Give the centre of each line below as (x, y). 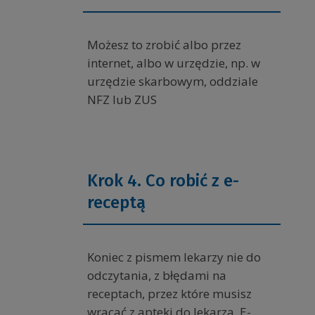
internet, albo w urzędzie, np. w (174, 63)
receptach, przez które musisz (169, 294)
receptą (116, 203)
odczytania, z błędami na (157, 276)
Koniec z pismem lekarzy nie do (174, 257)
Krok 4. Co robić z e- (163, 181)
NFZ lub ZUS (122, 100)
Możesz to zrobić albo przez (164, 45)
